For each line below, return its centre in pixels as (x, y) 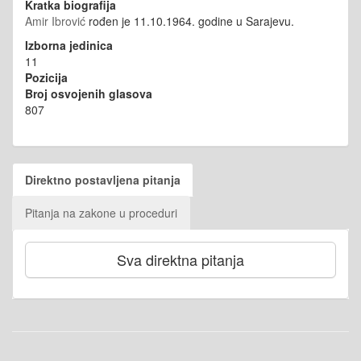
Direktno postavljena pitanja (103, 180)
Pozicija (46, 77)
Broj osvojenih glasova (89, 93)
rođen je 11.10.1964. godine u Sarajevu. (191, 21)
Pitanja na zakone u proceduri (101, 213)
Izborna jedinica (69, 45)
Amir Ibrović (55, 21)
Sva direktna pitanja (180, 259)
